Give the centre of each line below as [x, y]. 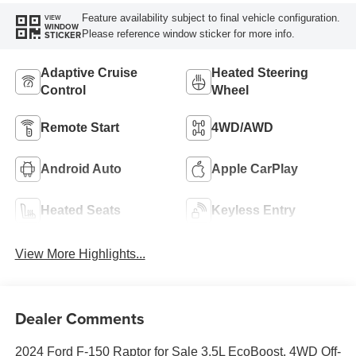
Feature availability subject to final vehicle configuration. [211, 18]
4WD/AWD [242, 127]
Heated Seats [80, 210]
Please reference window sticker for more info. [188, 34]
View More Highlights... [80, 253]
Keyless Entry [253, 210]
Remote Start [79, 127]
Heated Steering [260, 72]
